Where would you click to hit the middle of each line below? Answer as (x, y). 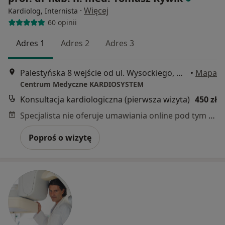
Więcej (96, 10)
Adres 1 (30, 43)
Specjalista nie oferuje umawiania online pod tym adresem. (212, 116)
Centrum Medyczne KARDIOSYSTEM (82, 84)
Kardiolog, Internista (43, 11)
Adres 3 (120, 43)
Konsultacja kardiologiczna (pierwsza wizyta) (105, 99)
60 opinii (62, 23)
